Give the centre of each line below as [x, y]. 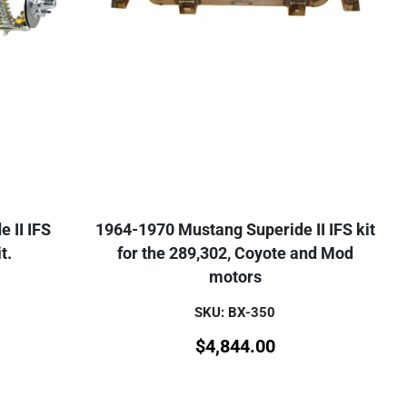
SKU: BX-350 [235, 312]
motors [235, 277]
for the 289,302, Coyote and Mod [235, 253]
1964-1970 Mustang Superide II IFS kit [235, 229]
